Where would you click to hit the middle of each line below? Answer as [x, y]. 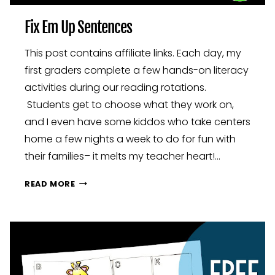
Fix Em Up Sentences [78, 27]
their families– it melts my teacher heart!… [122, 156]
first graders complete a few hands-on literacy [137, 70]
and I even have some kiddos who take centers [137, 122]
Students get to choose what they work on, [129, 104]
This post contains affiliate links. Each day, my [133, 53]
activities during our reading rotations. [115, 87]
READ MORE [50, 184]
